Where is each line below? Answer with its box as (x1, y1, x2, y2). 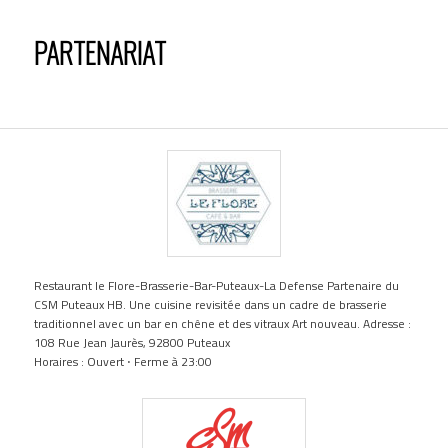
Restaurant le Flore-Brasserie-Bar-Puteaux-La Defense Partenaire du (34, 276, 400, 296)
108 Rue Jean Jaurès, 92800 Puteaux (34, 333, 231, 353)
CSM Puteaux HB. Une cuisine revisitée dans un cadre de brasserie (34, 295, 388, 315)
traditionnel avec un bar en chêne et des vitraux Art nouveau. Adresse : (34, 314, 412, 334)
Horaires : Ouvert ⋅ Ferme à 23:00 (34, 352, 213, 372)
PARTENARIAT (34, 32, 167, 74)
